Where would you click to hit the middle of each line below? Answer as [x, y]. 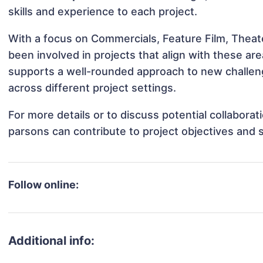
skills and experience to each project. [103, 12]
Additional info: [52, 241]
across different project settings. [92, 88]
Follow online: [44, 185]
